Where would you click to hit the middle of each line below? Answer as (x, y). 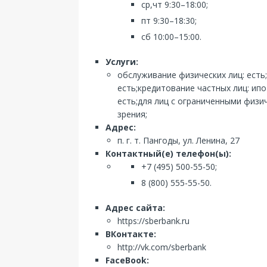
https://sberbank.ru (153, 221)
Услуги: (122, 62)
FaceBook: (127, 260)
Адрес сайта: (135, 208)
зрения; (132, 114)
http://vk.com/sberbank (162, 247)
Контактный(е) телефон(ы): (168, 153)
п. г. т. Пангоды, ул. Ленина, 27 (178, 140)
